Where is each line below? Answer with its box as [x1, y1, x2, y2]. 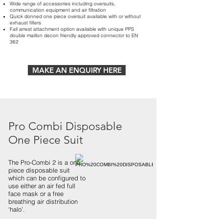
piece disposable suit [8, 166, 70, 174]
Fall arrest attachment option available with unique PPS [10, 26, 134, 32]
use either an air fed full [8, 182, 75, 190]
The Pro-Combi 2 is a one [8, 158, 80, 166]
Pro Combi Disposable [8, 120, 122, 133]
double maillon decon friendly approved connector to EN [10, 32, 138, 39]
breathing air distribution [8, 197, 78, 205]
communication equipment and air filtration [10, 7, 106, 13]
